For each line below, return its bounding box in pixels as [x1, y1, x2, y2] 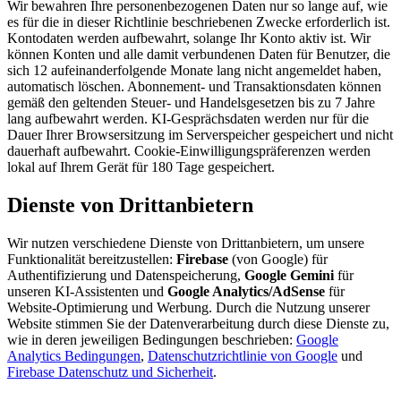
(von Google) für [228, 251, 328, 267]
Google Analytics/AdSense [167, 283, 325, 299]
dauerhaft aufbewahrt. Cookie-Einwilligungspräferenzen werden [7, 142, 371, 158]
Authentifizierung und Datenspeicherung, [7, 267, 244, 283]
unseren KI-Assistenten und [7, 283, 167, 299]
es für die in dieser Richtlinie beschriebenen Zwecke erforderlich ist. [7, 13, 390, 30]
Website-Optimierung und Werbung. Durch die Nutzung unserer [7, 299, 370, 315]
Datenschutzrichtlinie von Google [148, 347, 337, 363]
